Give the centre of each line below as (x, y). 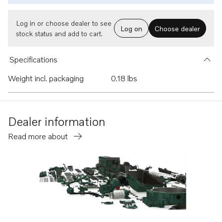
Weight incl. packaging (46, 78)
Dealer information (56, 121)
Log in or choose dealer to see (64, 23)
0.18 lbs (124, 78)
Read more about (39, 136)
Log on (131, 28)
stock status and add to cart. (59, 33)
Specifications (33, 59)
